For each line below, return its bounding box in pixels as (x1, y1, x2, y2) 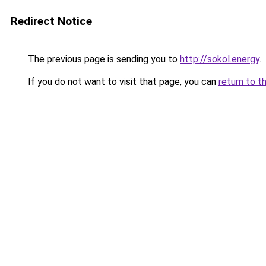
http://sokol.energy (180, 53, 259, 65)
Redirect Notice (11, 14, 92, 28)
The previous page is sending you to (26, 53, 180, 65)
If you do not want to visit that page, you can (26, 76, 218, 87)
